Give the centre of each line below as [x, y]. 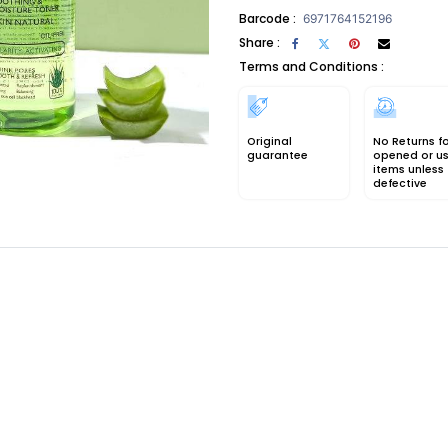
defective [400, 183]
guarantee [277, 155]
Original [269, 141]
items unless [408, 169]
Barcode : [267, 18]
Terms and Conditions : [311, 66]
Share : [259, 42]
